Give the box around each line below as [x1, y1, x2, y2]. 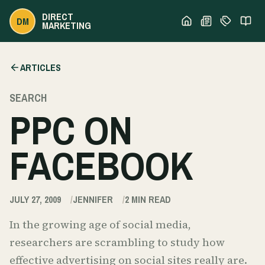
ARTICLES [20, 61, 61, 75]
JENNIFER [73, 192, 113, 206]
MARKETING [42, 18, 92, 32]
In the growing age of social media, [9, 217, 191, 232]
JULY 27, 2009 [9, 192, 61, 206]
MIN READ [129, 192, 171, 206]
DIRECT [42, 9, 74, 23]
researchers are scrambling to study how [9, 235, 225, 250]
